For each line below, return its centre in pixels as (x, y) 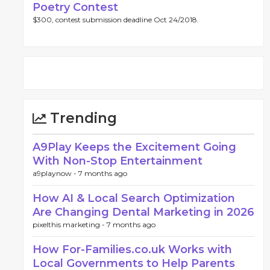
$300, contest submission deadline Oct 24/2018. (116, 20)
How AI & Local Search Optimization (134, 198)
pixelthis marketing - (70, 224)
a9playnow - (55, 173)
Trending (82, 118)
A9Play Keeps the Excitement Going (134, 147)
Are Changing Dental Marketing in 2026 (143, 212)
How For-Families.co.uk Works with (132, 250)
